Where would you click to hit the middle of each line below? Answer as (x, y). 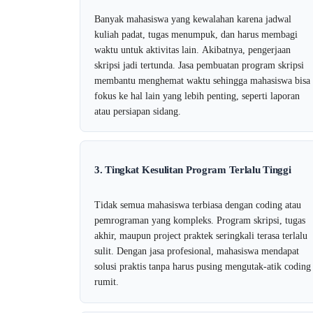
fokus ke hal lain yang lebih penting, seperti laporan (197, 96)
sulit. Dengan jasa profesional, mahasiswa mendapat (197, 251)
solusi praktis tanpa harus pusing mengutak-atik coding (203, 266)
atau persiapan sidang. (138, 111)
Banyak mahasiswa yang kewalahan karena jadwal (193, 19)
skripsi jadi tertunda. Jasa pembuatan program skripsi (199, 65)
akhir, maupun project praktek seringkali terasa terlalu (201, 235)
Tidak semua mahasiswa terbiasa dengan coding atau (198, 205)
